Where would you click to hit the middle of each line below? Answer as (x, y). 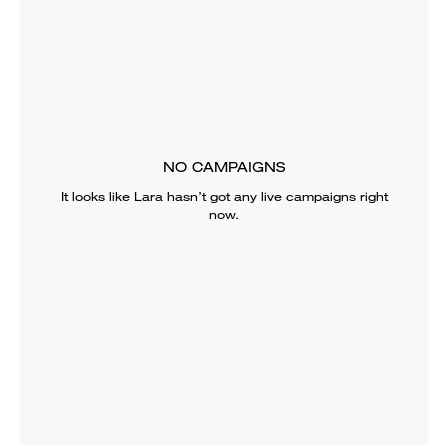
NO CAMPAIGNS (224, 166)
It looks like (97, 196)
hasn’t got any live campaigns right (275, 196)
